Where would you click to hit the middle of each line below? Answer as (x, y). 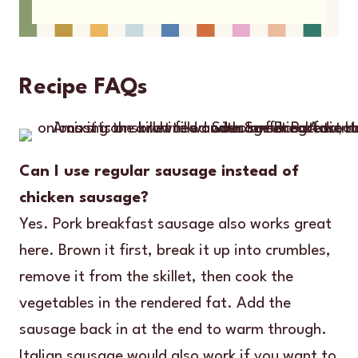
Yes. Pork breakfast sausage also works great (175, 224)
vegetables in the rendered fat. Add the (155, 303)
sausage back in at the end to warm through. (173, 330)
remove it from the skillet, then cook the (156, 277)
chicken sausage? (84, 198)
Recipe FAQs (84, 88)
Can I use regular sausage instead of (159, 171)
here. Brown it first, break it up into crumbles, (175, 251)
